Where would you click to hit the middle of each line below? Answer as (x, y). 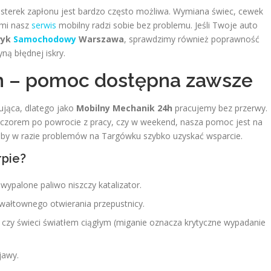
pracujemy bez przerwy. (220, 108)
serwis (44, 25)
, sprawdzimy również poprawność (192, 39)
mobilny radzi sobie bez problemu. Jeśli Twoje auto (157, 25)
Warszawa (100, 39)
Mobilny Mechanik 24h (124, 108)
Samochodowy (45, 39)
